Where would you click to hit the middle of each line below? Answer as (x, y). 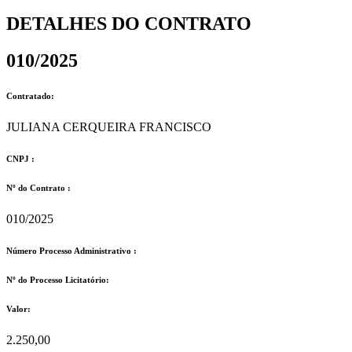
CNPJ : (20, 158)
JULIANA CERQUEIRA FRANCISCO (109, 126)
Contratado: (30, 95)
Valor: (18, 308)
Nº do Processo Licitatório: (58, 279)
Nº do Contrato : (38, 187)
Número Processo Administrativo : (71, 250)
